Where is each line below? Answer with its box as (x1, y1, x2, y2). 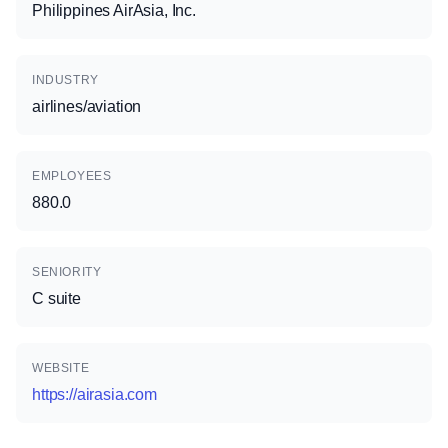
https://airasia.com (32, 386, 157, 403)
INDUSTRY (32, 73, 99, 87)
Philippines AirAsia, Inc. (32, 2, 196, 19)
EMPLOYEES (32, 169, 112, 183)
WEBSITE (32, 361, 90, 375)
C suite (32, 290, 81, 307)
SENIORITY (32, 265, 102, 279)
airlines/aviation (32, 98, 142, 115)
